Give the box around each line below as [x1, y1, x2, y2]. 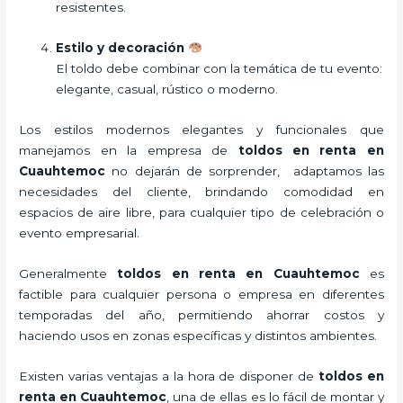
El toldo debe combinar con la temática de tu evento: [56, 60, 383, 76]
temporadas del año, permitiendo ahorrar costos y [19, 307, 384, 322]
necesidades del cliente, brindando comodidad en [19, 184, 384, 199]
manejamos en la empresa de [19, 142, 238, 157]
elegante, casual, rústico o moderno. [56, 81, 279, 96]
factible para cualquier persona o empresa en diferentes [19, 286, 384, 301]
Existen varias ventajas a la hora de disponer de [19, 368, 319, 383]
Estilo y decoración [56, 40, 189, 55]
